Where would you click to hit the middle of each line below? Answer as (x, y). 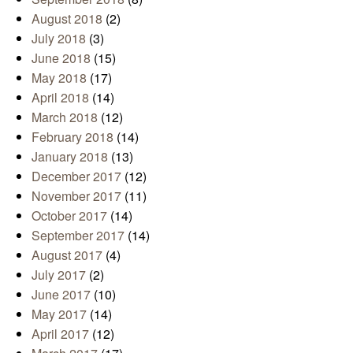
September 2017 (78, 235)
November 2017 (76, 195)
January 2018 (70, 156)
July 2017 (59, 274)
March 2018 (65, 117)
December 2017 (76, 176)
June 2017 (61, 294)
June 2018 (61, 58)
